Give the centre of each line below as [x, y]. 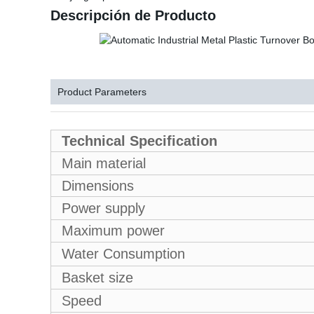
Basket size [97, 278]
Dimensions [98, 186]
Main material [104, 163]
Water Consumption [123, 254]
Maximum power [113, 231]
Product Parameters [102, 92]
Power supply [103, 208]
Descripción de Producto [133, 15]
